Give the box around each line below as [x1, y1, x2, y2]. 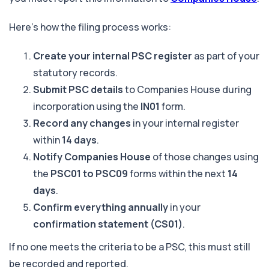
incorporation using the [33, 99, 141, 113]
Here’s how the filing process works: [9, 20, 171, 34]
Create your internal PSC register [33, 49, 192, 62]
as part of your [192, 49, 259, 62]
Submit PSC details [33, 82, 123, 96]
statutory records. [33, 65, 118, 79]
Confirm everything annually [33, 200, 168, 214]
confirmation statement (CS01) [33, 217, 183, 231]
